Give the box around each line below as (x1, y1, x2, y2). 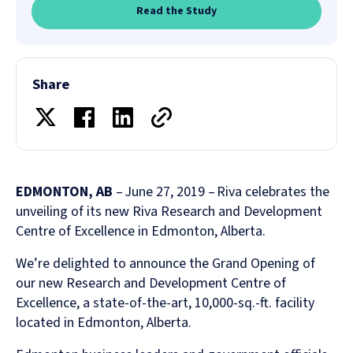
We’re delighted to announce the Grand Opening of (16, 253, 315, 273)
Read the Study (136, 3, 217, 20)
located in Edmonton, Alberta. (16, 312, 191, 333)
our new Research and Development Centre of (16, 273, 286, 293)
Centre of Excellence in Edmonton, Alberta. (16, 221, 266, 241)
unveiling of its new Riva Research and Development (16, 201, 322, 221)
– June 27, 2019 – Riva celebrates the (113, 181, 329, 202)
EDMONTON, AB (16, 181, 113, 202)
